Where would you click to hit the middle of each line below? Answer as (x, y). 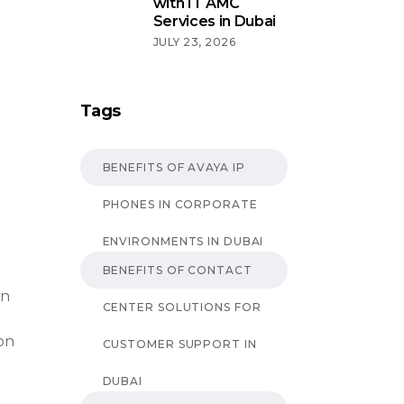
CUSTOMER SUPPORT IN (179, 344)
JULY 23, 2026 (194, 41)
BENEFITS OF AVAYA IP (174, 167)
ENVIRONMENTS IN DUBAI (183, 241)
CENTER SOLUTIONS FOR (182, 307)
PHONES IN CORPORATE (180, 204)
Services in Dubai (215, 21)
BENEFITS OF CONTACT (177, 270)
